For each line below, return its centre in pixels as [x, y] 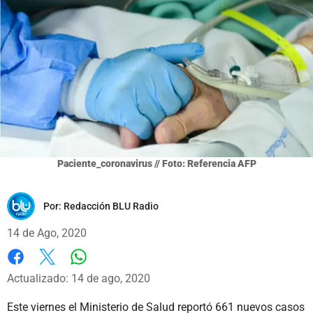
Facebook [31, 271]
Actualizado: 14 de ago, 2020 [79, 278]
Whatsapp [103, 270]
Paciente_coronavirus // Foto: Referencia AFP [156, 163]
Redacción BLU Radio [111, 206]
